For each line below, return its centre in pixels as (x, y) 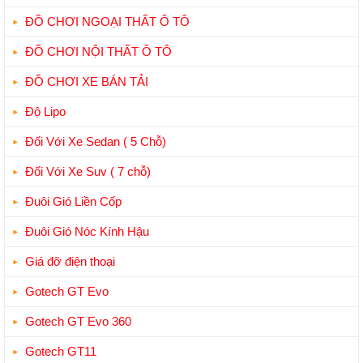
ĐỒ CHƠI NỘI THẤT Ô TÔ (98, 51)
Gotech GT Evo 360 (78, 321)
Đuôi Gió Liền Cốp (73, 201)
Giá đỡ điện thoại (70, 261)
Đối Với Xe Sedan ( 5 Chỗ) (96, 141)
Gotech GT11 (61, 351)
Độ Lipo (45, 111)
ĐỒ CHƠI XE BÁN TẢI (87, 81)
